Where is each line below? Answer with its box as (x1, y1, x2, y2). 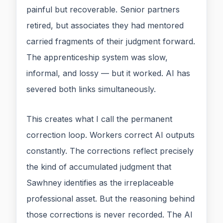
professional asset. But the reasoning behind (26, 194, 195, 204)
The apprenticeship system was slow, (26, 52, 168, 63)
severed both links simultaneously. (26, 84, 156, 95)
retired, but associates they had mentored (26, 20, 184, 31)
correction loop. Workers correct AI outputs (26, 130, 195, 140)
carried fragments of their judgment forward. (26, 36, 195, 47)
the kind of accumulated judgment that (26, 162, 171, 172)
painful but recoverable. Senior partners (26, 4, 180, 15)
